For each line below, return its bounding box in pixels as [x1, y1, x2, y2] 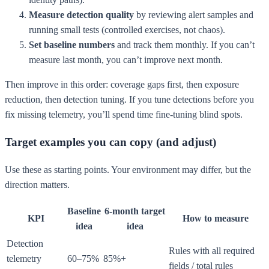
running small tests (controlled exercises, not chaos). [29, 25, 225, 35]
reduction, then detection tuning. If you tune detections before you [5, 94, 254, 105]
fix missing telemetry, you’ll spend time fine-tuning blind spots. [5, 109, 243, 120]
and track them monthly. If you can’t [115, 40, 255, 50]
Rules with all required [169, 245, 255, 256]
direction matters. [5, 179, 70, 190]
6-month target [104, 205, 165, 216]
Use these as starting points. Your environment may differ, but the [5, 164, 251, 175]
